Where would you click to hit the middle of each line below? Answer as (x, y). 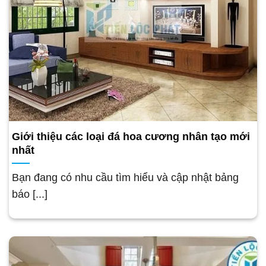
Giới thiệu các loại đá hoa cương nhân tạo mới (131, 136)
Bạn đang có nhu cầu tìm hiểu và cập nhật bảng (125, 177)
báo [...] (30, 194)
